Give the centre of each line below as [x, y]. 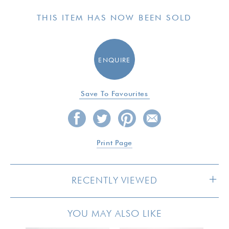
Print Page [114, 143]
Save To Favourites [114, 94]
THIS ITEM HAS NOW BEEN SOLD [114, 18]
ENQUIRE [114, 61]
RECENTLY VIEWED [114, 181]
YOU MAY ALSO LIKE [114, 214]
